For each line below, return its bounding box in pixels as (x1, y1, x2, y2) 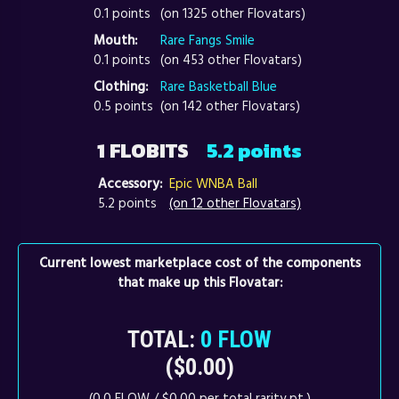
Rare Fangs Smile (160, 29, 255, 51)
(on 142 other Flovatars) (160, 95, 300, 117)
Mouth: (94, 29, 137, 51)
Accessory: (98, 173, 162, 194)
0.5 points (94, 95, 153, 117)
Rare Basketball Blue (160, 76, 277, 97)
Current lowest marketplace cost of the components (38, 252, 361, 273)
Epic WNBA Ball (169, 173, 257, 194)
